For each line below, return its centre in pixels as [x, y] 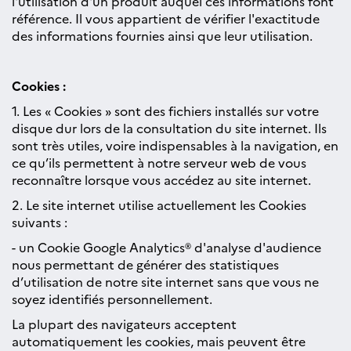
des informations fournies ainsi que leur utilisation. [162, 35]
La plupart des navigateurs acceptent [124, 324]
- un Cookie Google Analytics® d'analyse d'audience [166, 247]
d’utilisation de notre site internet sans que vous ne [165, 281]
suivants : [40, 222]
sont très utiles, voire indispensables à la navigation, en [175, 145]
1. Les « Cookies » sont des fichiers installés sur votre [165, 110]
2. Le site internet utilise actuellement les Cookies [159, 204]
